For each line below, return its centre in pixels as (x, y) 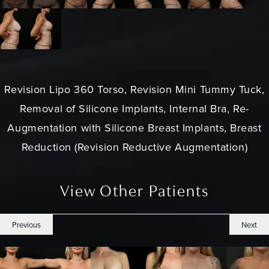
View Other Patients (134, 192)
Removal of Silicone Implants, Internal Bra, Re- (134, 109)
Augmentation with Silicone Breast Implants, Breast (134, 128)
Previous (26, 224)
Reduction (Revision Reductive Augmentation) (134, 147)
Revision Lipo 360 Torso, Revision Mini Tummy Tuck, (134, 89)
